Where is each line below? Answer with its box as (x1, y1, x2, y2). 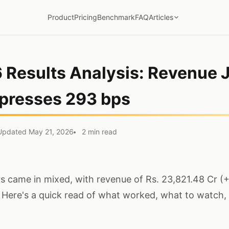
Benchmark (97, 13, 135, 21)
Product (48, 13, 74, 21)
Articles (149, 13, 173, 21)
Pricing (74, 13, 97, 21)
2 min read (82, 127, 117, 136)
